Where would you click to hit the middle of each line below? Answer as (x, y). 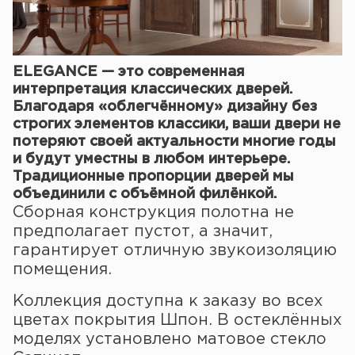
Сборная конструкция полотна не (153, 212)
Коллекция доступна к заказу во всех (168, 301)
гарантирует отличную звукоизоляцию (175, 250)
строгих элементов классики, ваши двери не (177, 124)
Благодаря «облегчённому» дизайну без (165, 107)
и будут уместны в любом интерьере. (151, 159)
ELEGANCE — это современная (129, 72)
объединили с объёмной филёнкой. (145, 194)
